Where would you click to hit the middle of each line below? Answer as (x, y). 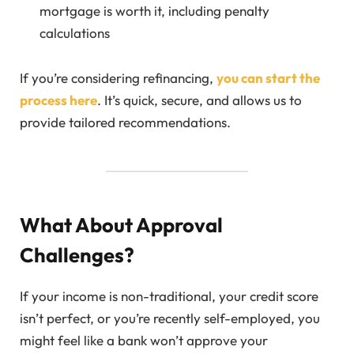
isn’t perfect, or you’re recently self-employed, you (170, 318)
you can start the (268, 77)
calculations (75, 33)
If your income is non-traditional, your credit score (169, 296)
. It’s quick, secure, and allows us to (200, 100)
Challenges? (77, 254)
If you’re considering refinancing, (118, 77)
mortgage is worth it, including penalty (154, 11)
